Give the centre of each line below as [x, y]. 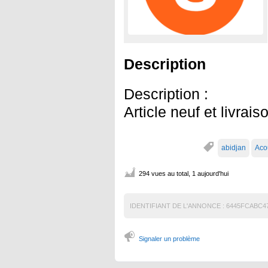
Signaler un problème [169, 238]
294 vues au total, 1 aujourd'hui [184, 173]
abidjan [234, 147]
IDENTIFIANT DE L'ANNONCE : [177, 205]
